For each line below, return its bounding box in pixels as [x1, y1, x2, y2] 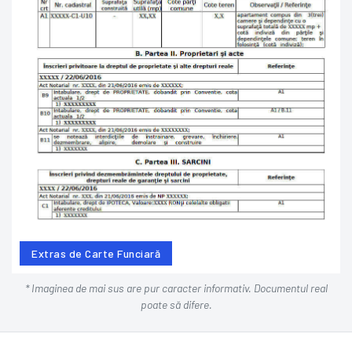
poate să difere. [140, 297, 212, 311]
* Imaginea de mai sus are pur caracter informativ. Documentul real [24, 280, 328, 295]
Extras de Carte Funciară [31, 247, 160, 261]
